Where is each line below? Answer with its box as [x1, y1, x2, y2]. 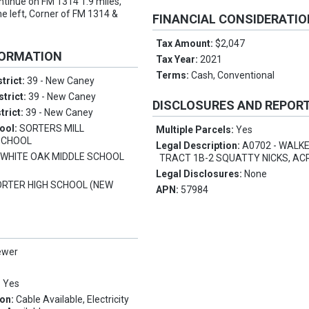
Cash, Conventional [191, 70, 275, 81]
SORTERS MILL [19, 123, 85, 134]
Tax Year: [156, 54, 201, 66]
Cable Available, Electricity [16, 294, 130, 306]
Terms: [156, 70, 192, 81]
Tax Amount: [156, 38, 216, 50]
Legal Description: [156, 140, 243, 152]
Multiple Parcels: [156, 124, 237, 136]
